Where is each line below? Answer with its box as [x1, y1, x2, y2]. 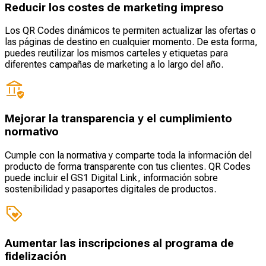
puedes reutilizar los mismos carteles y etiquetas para [5, 47, 228, 59]
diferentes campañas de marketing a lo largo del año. [5, 59, 223, 71]
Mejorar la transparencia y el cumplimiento [5, 112, 232, 126]
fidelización [5, 249, 66, 263]
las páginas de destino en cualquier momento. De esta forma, [5, 36, 258, 48]
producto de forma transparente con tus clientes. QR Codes [5, 160, 251, 172]
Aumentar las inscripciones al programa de [5, 236, 234, 250]
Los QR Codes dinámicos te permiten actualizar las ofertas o [5, 25, 256, 37]
